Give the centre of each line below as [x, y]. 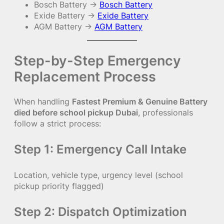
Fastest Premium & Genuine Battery [140, 102]
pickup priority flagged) [59, 186]
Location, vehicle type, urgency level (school [98, 175]
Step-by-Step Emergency [97, 61]
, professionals [165, 113]
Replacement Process [85, 77]
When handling [43, 102]
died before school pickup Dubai [76, 113]
